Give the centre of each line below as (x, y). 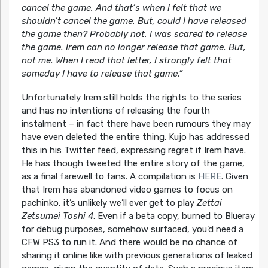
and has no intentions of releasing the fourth (115, 110)
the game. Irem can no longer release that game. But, (133, 47)
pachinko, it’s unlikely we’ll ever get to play (109, 202)
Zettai (209, 202)
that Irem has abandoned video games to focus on (127, 189)
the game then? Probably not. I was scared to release (134, 34)
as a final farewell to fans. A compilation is (109, 176)
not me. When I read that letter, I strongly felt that (126, 60)
